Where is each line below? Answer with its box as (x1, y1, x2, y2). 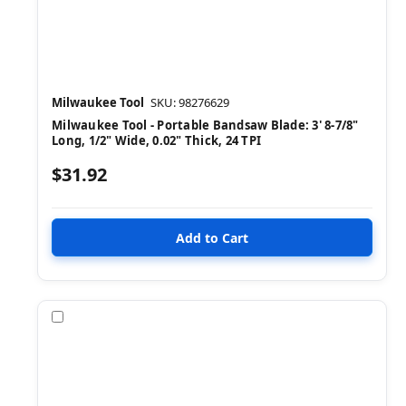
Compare (67, 307, 125, 325)
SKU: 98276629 (150, 94, 229, 111)
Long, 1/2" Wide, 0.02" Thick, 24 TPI (52, 132, 261, 150)
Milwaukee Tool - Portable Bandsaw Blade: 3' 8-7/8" (52, 117, 359, 134)
